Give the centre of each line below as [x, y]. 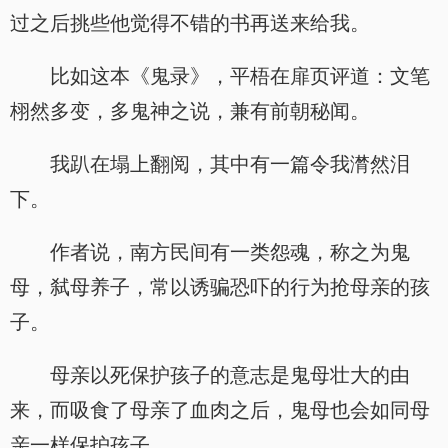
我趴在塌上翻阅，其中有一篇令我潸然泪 [230, 164]
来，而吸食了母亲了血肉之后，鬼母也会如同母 [220, 410]
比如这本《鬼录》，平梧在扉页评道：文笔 [240, 76]
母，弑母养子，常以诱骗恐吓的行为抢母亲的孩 [220, 287]
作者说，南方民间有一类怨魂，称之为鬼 [230, 252]
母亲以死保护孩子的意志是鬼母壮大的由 [230, 375]
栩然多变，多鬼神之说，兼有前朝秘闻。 [190, 111]
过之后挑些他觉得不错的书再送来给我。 [190, 23]
